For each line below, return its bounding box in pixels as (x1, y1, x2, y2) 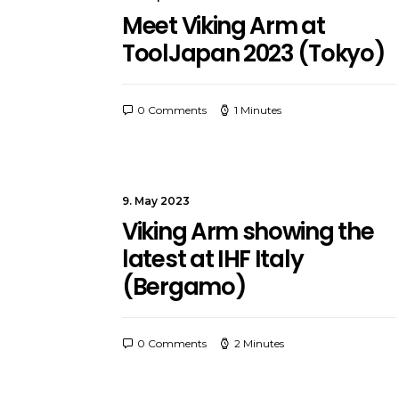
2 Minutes (234, 337, 284, 350)
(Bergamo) (122, 271, 247, 303)
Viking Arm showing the (122, 216, 374, 248)
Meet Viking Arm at (122, 10, 325, 42)
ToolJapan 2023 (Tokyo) (122, 37, 386, 69)
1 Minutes (234, 103, 281, 117)
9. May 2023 (122, 194, 190, 208)
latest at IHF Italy (122, 243, 304, 275)
